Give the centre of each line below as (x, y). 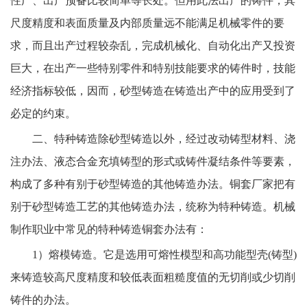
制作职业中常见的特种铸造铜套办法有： (109, 229)
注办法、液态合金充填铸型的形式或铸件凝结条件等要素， (153, 161)
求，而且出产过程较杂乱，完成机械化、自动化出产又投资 (153, 46)
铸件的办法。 (43, 300)
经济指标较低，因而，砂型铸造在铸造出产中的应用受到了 (153, 91)
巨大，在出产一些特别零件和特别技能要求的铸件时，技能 (153, 68)
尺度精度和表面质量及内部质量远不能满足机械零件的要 (147, 23)
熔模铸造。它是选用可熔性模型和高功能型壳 (158, 255)
